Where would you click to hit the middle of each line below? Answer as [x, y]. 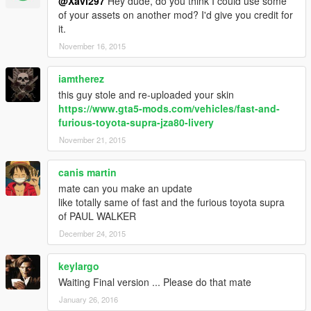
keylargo [79, 266]
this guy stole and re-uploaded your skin [146, 95]
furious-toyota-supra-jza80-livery [136, 123]
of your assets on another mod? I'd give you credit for [176, 15]
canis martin [87, 173]
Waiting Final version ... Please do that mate [155, 282]
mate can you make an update [125, 188]
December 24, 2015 [92, 234]
